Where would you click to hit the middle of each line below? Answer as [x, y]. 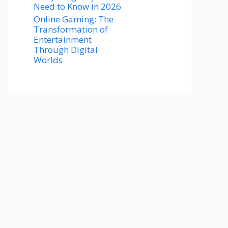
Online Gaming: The [74, 19]
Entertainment [63, 39]
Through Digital [66, 50]
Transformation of [71, 29]
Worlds [48, 60]
